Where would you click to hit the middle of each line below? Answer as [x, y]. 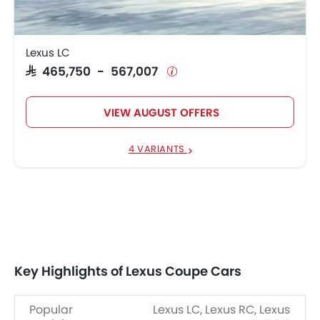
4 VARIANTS [158, 149]
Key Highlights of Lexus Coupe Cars [128, 271]
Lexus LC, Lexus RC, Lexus [221, 309]
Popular [51, 309]
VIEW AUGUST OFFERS [161, 112]
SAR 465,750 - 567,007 [95, 70]
